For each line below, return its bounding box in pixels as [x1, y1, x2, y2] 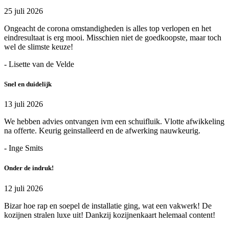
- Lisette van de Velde [4, 59, 74, 68]
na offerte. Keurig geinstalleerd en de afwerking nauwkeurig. [4, 126, 200, 135]
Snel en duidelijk [4, 80, 52, 88]
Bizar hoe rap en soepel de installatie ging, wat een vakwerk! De [4, 201, 212, 210]
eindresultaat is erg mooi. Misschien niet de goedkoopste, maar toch [4, 33, 221, 42]
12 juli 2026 [4, 184, 43, 193]
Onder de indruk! [4, 164, 54, 172]
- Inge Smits [4, 144, 43, 153]
